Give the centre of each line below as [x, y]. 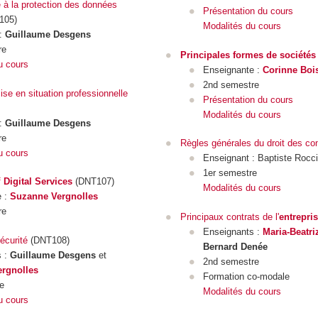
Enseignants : [233, 231]
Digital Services [38, 182]
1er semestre [230, 173]
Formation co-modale [247, 276]
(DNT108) [48, 240]
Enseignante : [233, 70]
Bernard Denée [236, 246]
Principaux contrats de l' [229, 216]
